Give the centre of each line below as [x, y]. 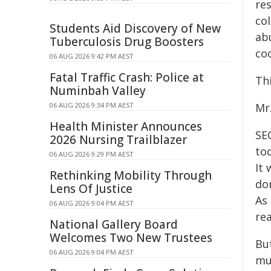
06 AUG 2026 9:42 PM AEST [92, 56]
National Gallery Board [114, 224]
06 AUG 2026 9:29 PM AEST [92, 154]
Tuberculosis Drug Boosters [127, 42]
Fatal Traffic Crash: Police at [127, 77]
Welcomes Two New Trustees [131, 238]
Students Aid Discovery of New [135, 28]
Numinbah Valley [98, 91]
